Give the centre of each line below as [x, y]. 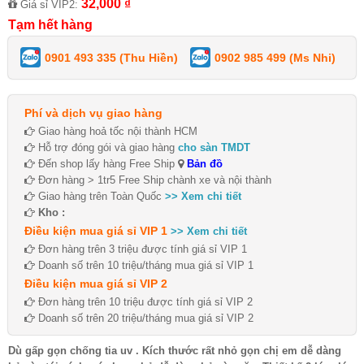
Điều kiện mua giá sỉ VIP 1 [96, 230]
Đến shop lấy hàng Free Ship [106, 163]
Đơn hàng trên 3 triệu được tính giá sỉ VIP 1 [141, 249]
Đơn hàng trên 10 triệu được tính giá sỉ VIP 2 [144, 301]
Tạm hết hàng [50, 24]
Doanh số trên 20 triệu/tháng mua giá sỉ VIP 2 [144, 318]
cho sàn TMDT [214, 147]
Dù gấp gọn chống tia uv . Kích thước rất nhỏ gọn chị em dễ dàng [175, 350]
